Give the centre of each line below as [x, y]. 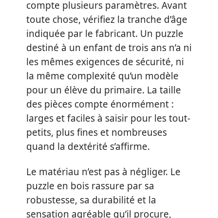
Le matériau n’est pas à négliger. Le [103, 172]
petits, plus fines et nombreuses [97, 132]
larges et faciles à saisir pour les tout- [108, 118]
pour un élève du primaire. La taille [104, 90]
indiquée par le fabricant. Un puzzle [105, 34]
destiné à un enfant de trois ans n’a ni [109, 48]
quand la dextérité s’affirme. [88, 146]
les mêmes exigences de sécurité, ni [105, 62]
